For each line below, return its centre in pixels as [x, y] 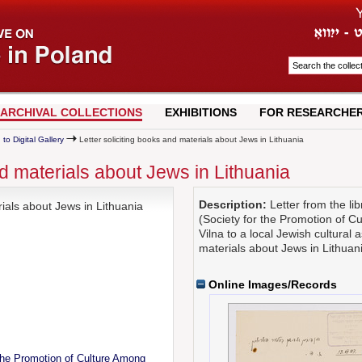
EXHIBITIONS [200, 112]
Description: [233, 205]
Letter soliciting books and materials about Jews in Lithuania [190, 139]
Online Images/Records [271, 285]
